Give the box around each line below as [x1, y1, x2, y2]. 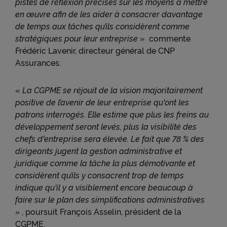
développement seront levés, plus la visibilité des [15, 121, 197, 132]
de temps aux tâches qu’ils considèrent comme [15, 20, 190, 31]
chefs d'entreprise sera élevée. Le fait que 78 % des [15, 133, 204, 144]
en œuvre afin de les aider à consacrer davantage [15, 8, 203, 19]
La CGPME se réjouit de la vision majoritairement [22, 84, 203, 95]
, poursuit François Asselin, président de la [22, 206, 181, 217]
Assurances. [15, 57, 61, 68]
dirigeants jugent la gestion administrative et [15, 145, 182, 156]
